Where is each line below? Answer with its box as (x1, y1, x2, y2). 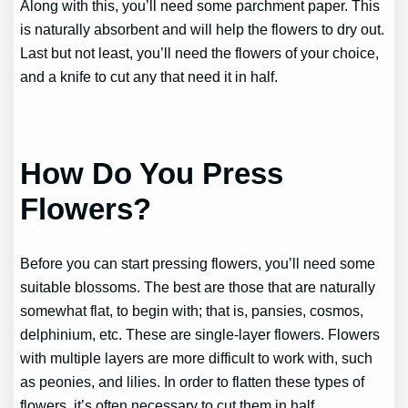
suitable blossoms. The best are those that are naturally (20, 279, 376, 296)
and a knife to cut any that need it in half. (20, 68, 279, 86)
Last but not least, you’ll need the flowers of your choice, (20, 45, 380, 62)
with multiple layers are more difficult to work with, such (20, 350, 373, 367)
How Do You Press (20, 156, 284, 190)
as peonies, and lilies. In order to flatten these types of (20, 373, 365, 391)
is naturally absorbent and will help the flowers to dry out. (20, 21, 385, 38)
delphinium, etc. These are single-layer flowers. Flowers (20, 326, 381, 343)
